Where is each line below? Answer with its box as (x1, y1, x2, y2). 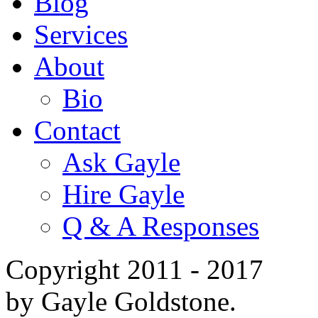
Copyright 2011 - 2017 (6, 254, 263, 285)
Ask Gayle (62, 147, 180, 178)
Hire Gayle (62, 179, 185, 210)
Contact (34, 115, 121, 146)
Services (34, 19, 128, 50)
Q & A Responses (62, 211, 259, 242)
